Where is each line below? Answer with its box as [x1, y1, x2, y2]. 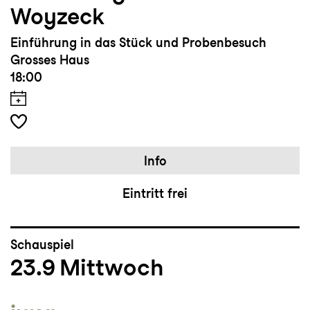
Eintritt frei [122, 186, 188, 201]
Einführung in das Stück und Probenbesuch [10, 35, 266, 50]
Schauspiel [10, 237, 74, 252]
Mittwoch [60, 253, 163, 281]
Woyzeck [10, 3, 104, 30]
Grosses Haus [10, 53, 89, 67]
